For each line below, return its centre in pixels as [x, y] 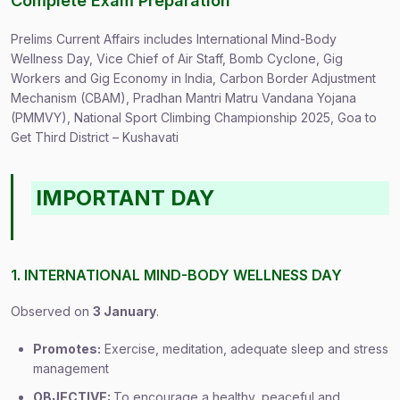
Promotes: [67, 349]
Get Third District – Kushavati [95, 137]
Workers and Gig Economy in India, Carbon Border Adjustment [193, 78]
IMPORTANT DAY [125, 198]
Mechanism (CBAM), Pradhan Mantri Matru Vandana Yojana [183, 98]
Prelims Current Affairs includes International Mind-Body [174, 39]
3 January [125, 311]
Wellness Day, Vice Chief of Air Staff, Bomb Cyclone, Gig [177, 58]
